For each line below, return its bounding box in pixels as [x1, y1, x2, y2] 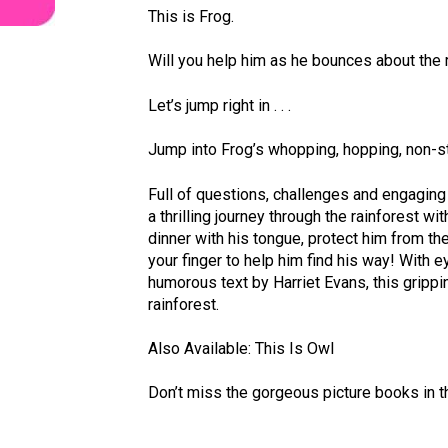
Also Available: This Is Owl [147, 339, 334, 359]
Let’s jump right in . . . [147, 95, 291, 115]
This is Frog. [147, 7, 234, 27]
